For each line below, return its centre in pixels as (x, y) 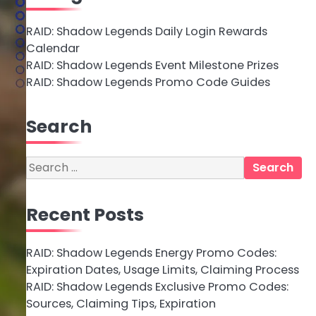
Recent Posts (85, 214)
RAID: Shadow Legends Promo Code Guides (148, 82)
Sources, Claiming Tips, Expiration (121, 304)
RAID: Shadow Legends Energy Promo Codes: (151, 253)
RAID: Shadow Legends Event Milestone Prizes (152, 65)
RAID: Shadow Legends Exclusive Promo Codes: (157, 287)
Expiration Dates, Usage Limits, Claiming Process (162, 270)
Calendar (53, 48)
